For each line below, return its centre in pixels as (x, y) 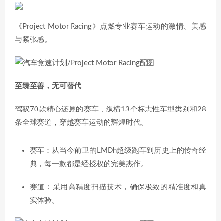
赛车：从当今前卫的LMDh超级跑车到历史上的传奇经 (118, 151)
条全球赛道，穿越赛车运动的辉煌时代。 (81, 123)
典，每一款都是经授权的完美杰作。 (89, 164)
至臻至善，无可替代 (48, 86)
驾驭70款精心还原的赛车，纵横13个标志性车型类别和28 (110, 109)
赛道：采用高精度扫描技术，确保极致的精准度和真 (118, 187)
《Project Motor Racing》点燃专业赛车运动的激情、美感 (110, 26)
